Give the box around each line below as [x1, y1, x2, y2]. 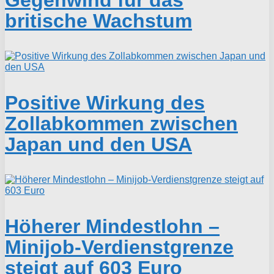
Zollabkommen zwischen [5, 113, 238, 135]
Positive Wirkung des [5, 92, 205, 114]
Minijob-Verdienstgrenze [5, 236, 234, 259]
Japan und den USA [5, 133, 192, 156]
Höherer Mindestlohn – [5, 215, 220, 238]
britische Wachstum [5, 10, 192, 32]
